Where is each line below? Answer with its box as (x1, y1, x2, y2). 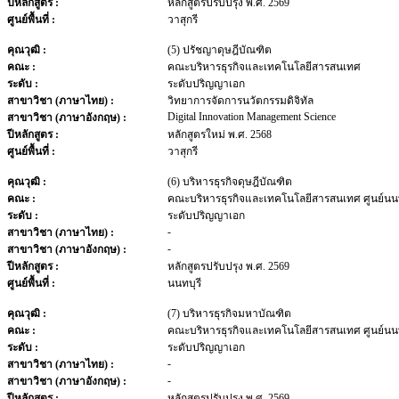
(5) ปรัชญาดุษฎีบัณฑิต (167, 44, 272, 56)
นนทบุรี (167, 277, 201, 289)
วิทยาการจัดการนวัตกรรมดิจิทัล (167, 94, 313, 107)
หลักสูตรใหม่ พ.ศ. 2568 (167, 128, 272, 141)
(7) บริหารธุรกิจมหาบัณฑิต (167, 307, 291, 320)
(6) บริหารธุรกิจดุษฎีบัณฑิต (167, 175, 292, 188)
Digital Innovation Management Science (167, 110, 336, 123)
